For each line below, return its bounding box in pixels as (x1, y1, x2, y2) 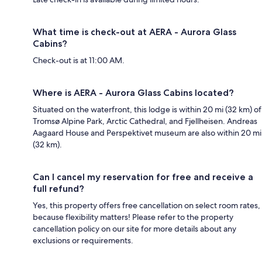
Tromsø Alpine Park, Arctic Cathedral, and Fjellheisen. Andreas (33, 115, 257, 126)
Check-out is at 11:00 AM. (33, 54, 125, 65)
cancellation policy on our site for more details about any (33, 223, 236, 234)
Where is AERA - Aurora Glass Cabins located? (33, 87, 234, 98)
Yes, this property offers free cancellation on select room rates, (33, 199, 260, 211)
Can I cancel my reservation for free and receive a (33, 171, 253, 182)
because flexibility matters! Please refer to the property (33, 211, 233, 222)
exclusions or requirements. (33, 235, 133, 246)
